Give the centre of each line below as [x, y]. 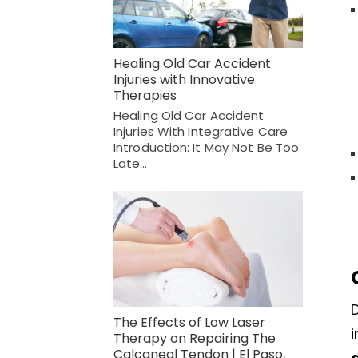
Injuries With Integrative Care [201, 132]
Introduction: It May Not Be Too [207, 148]
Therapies [145, 96]
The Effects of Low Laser [189, 322]
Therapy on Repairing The [195, 338]
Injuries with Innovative [184, 80]
